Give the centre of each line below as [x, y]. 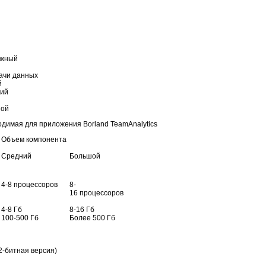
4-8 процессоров [29, 184]
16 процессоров [96, 193]
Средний [16, 156]
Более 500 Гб [92, 218]
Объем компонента [34, 139]
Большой [85, 156]
